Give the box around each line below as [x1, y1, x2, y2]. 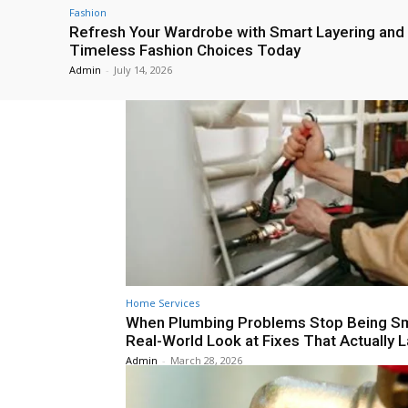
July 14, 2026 [114, 62, 172, 76]
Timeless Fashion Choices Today [69, 40, 301, 59]
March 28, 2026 [170, 353, 242, 368]
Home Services [126, 296, 199, 311]
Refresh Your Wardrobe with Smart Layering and [69, 22, 404, 41]
